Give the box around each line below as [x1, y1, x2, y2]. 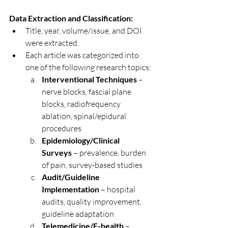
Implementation [42, 184, 99, 194]
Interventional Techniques [42, 74, 137, 84]
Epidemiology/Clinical [42, 135, 121, 145]
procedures [42, 123, 81, 133]
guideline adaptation [42, 209, 114, 219]
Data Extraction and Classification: [9, 13, 133, 23]
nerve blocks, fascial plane [42, 87, 133, 97]
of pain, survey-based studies [42, 160, 142, 170]
